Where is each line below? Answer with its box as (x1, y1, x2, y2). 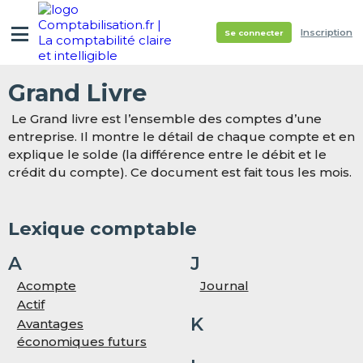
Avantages (16, 315, 83, 331)
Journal (199, 277, 249, 293)
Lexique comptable (7, 216, 197, 240)
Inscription (301, 27, 352, 38)
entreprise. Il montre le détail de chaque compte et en (7, 129, 355, 145)
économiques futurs (16, 333, 147, 349)
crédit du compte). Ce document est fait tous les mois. (7, 164, 352, 181)
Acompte (16, 277, 76, 293)
